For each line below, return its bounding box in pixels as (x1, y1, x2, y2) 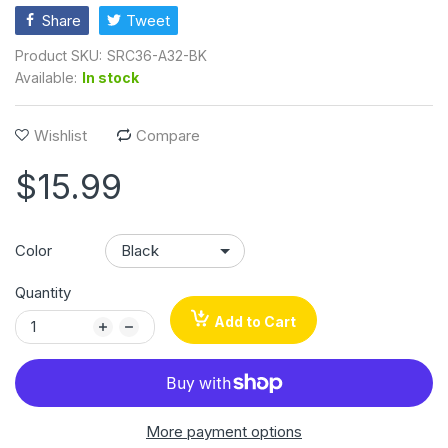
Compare (136, 125, 200, 145)
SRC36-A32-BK (107, 46, 207, 64)
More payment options (146, 421, 302, 441)
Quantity (15, 282, 71, 302)
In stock (82, 68, 139, 86)
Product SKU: (15, 46, 102, 64)
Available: (15, 68, 77, 86)
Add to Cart (214, 312, 296, 330)
